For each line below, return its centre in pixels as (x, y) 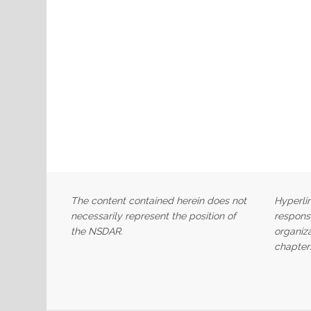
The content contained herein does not (159, 200)
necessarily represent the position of (153, 216)
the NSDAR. (97, 231)
